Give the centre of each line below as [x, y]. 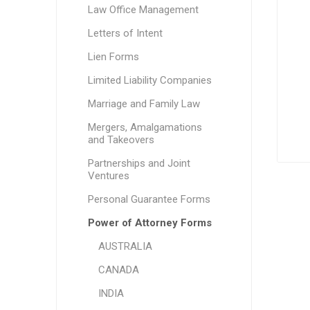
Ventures [108, 176]
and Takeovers [121, 140]
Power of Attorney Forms [149, 223]
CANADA [118, 270]
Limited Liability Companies [149, 80]
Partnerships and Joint [139, 163]
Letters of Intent [125, 33]
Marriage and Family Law [144, 104]
